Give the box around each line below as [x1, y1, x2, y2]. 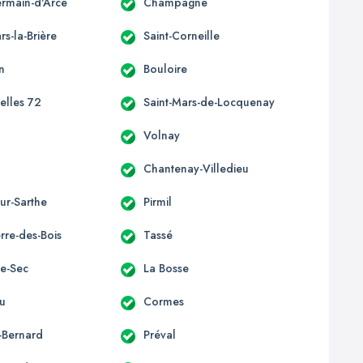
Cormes [143, 293, 184, 310]
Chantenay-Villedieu [143, 160, 249, 177]
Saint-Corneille [143, 27, 220, 44]
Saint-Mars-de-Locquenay [143, 93, 275, 110]
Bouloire [143, 60, 187, 77]
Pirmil [143, 193, 172, 210]
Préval [143, 326, 176, 343]
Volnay [143, 126, 180, 143]
